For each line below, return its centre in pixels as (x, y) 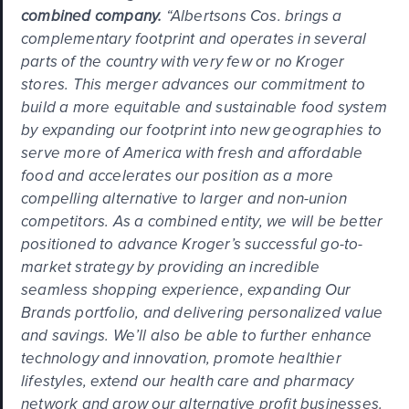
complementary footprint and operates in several (194, 38)
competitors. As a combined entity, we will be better (202, 221)
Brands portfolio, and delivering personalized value (202, 312)
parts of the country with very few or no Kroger (183, 61)
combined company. (92, 16)
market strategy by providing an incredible (171, 267)
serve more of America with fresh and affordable (192, 152)
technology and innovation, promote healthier (181, 358)
